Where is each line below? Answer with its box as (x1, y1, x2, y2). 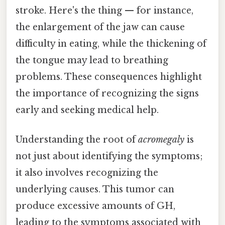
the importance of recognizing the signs (16, 88, 199, 99)
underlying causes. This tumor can (16, 184, 174, 195)
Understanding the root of (16, 134, 138, 146)
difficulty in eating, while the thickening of (16, 38, 206, 50)
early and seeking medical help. (16, 104, 159, 116)
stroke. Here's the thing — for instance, (16, 5, 193, 17)
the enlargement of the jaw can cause (16, 22, 185, 33)
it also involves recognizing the (16, 167, 158, 179)
